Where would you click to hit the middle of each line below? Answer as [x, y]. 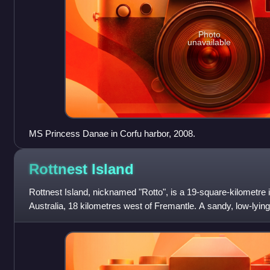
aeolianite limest [60, 219]
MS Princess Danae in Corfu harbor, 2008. [112, 133]
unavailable [209, 42]
